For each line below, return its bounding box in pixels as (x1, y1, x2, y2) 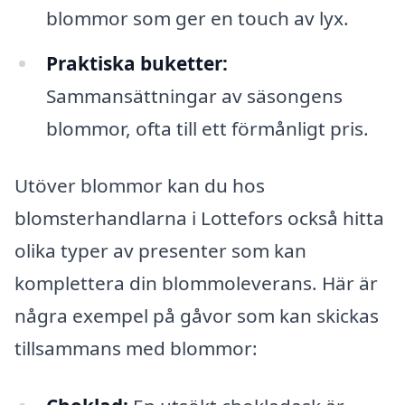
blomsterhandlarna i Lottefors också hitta (14, 205, 384, 231)
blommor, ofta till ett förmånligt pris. (45, 115, 369, 141)
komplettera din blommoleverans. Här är (14, 270, 378, 297)
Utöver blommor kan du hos (14, 173, 265, 199)
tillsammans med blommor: (14, 335, 258, 362)
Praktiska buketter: (45, 50, 228, 76)
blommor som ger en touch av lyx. (45, 5, 349, 31)
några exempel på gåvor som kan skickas (14, 303, 379, 329)
